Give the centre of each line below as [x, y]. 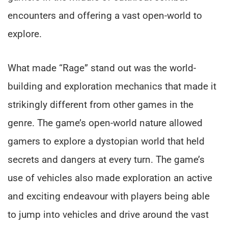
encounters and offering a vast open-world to [105, 16]
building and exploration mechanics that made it [112, 87]
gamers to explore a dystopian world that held [106, 141]
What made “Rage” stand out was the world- [102, 68]
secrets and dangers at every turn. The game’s [106, 160]
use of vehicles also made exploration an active [110, 178]
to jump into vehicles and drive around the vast [108, 215]
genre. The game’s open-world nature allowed [105, 123]
